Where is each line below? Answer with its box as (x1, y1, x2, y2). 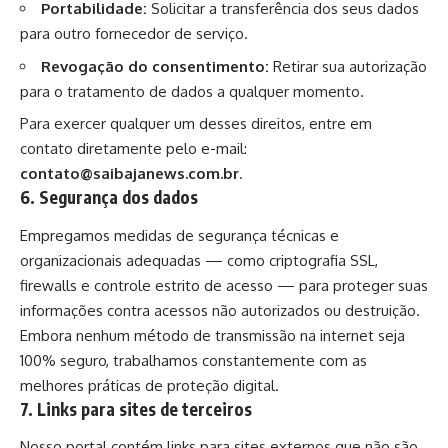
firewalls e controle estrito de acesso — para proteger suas (20, 275, 428, 295)
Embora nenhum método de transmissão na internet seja (20, 325, 405, 345)
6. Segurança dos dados (20, 186, 198, 209)
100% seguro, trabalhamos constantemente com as (20, 350, 367, 370)
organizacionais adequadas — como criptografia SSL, (20, 250, 378, 270)
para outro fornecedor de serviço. (20, 24, 248, 44)
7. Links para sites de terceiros (20, 397, 252, 420)
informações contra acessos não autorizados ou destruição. (20, 300, 420, 320)
